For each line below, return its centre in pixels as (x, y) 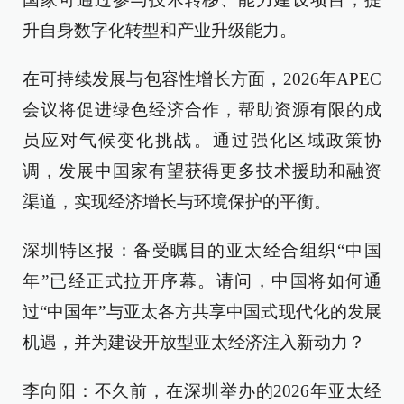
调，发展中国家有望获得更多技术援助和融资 (202, 170)
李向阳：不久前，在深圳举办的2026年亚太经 (202, 390)
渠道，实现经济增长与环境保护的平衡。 (177, 201)
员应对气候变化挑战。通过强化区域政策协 (202, 140)
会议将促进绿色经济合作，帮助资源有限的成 (202, 109)
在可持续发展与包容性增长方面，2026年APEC (202, 78)
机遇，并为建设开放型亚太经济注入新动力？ (194, 342)
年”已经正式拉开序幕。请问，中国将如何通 (202, 280)
